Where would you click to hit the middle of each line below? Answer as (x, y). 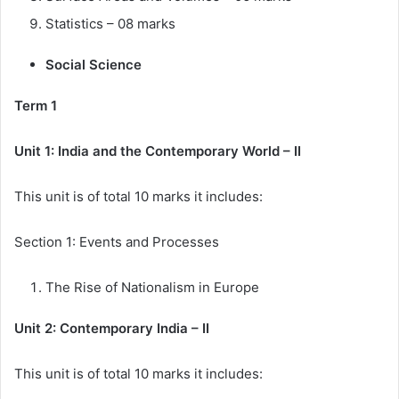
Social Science (95, 65)
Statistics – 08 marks (110, 24)
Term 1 (36, 106)
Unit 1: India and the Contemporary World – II (158, 151)
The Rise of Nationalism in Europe (152, 288)
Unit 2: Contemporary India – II (112, 329)
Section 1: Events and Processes (117, 242)
